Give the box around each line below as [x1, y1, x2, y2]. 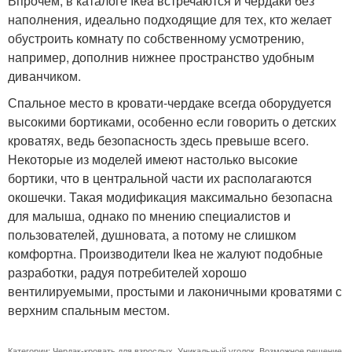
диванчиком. [8, 66, 81, 85]
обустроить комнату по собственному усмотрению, [8, 28, 304, 47]
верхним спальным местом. [8, 300, 170, 319]
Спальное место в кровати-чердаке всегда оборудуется [8, 93, 332, 112]
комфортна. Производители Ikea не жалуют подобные [8, 244, 323, 262]
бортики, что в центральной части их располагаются [8, 168, 312, 187]
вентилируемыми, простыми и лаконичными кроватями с [8, 281, 342, 300]
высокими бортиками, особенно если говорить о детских [8, 112, 336, 130]
